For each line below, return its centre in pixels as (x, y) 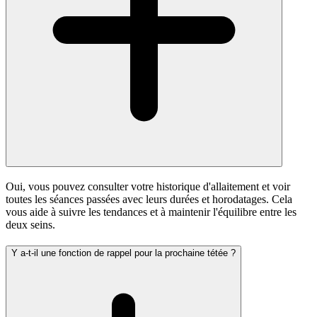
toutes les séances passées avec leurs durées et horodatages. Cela (149, 199)
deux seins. (30, 224)
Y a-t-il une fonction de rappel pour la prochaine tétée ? (123, 253)
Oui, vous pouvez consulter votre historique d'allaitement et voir (148, 186)
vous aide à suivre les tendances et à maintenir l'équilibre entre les (151, 212)
